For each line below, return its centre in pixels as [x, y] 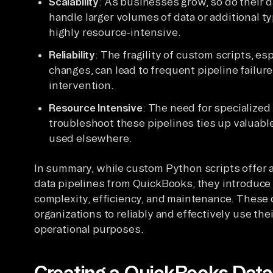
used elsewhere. [90, 138]
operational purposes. [89, 229]
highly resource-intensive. [115, 32]
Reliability [72, 54]
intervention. [81, 85]
